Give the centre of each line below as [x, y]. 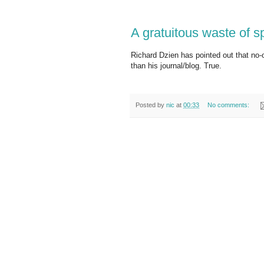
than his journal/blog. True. [176, 65]
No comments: [229, 105]
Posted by [151, 105]
